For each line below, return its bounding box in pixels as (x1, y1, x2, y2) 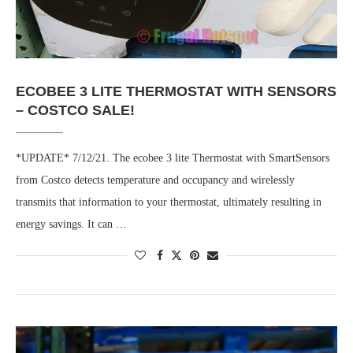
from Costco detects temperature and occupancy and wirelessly (16, 174, 295, 187)
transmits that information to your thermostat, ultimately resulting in (16, 196, 321, 209)
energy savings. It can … (16, 218, 127, 231)
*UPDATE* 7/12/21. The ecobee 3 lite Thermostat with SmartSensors (16, 152, 329, 165)
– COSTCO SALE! (16, 102, 135, 119)
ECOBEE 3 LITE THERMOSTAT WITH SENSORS (16, 84, 336, 100)
